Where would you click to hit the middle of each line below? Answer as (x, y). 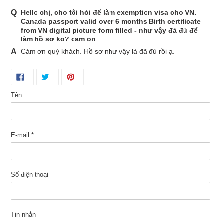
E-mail (21, 135)
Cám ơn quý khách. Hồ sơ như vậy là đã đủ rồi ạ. (98, 52)
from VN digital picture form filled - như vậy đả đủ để (109, 30)
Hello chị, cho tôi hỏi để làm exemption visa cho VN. (109, 13)
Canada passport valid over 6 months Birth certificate (111, 21)
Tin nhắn (23, 214)
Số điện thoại (30, 175)
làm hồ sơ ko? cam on (58, 39)
